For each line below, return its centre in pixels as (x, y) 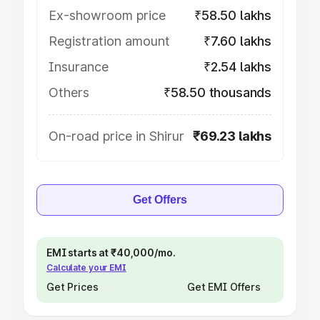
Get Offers (160, 200)
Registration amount (109, 41)
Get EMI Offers (224, 287)
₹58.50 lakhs (233, 15)
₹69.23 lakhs (232, 136)
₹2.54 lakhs (237, 67)
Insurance (79, 67)
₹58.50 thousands (217, 92)
